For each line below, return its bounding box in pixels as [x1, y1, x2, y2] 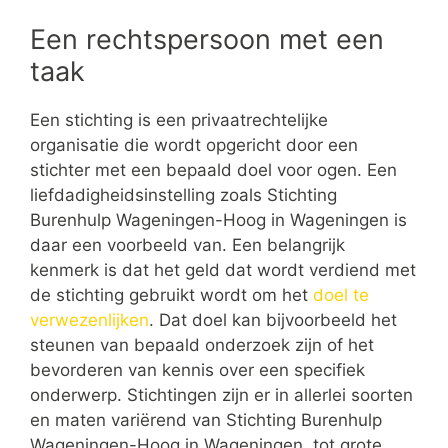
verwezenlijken [30, 309, 149, 330]
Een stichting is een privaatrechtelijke [30, 109, 328, 130]
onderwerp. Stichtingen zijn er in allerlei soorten [30, 384, 413, 405]
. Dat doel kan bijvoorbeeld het [149, 309, 397, 330]
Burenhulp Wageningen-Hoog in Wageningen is [30, 209, 407, 230]
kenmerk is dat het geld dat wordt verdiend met [30, 259, 416, 280]
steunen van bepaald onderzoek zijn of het [30, 334, 374, 355]
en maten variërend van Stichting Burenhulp [30, 409, 382, 430]
